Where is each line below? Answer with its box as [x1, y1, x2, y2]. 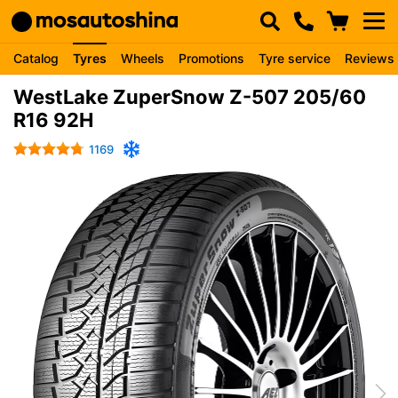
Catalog [13, 51, 59, 66]
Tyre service [259, 51, 330, 66]
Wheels [121, 51, 164, 66]
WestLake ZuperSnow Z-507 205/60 [13, 85, 366, 108]
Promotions [179, 51, 244, 66]
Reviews [345, 51, 394, 66]
